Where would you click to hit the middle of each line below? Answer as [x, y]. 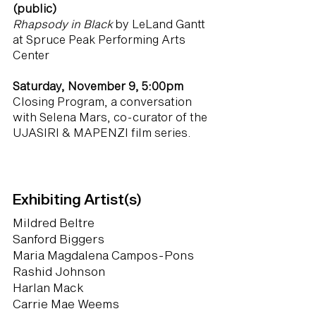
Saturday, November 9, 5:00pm [98, 86]
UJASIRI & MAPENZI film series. [102, 132]
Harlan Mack [48, 287]
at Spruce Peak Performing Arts [99, 39]
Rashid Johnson [59, 271]
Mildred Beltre [54, 222]
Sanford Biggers [59, 238]
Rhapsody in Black [63, 24]
